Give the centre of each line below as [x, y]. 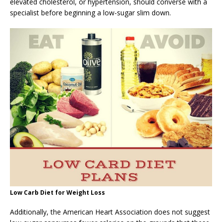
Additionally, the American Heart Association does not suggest [110, 212]
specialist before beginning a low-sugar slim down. [90, 13]
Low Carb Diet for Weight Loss [57, 193]
